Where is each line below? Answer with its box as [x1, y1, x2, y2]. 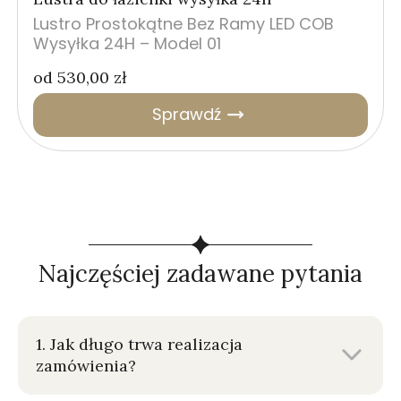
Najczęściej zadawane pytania [38, 258, 363, 288]
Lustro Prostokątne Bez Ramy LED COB [33, 12, 334, 35]
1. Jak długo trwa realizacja [36, 333, 243, 354]
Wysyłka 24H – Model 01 [33, 31, 221, 55]
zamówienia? [36, 354, 136, 376]
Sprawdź [151, 103, 221, 126]
